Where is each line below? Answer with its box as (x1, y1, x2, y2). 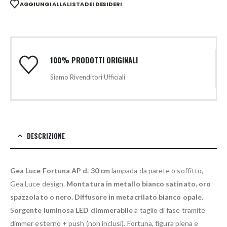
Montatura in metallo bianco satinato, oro (66, 179, 211, 188)
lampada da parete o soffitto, (109, 166, 204, 175)
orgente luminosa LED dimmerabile (14, 206, 133, 215)
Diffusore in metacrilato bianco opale (74, 193, 202, 202)
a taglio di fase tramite (133, 206, 206, 215)
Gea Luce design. (10, 179, 67, 188)
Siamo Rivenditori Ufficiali (50, 73, 125, 82)
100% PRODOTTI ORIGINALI (50, 54, 138, 66)
